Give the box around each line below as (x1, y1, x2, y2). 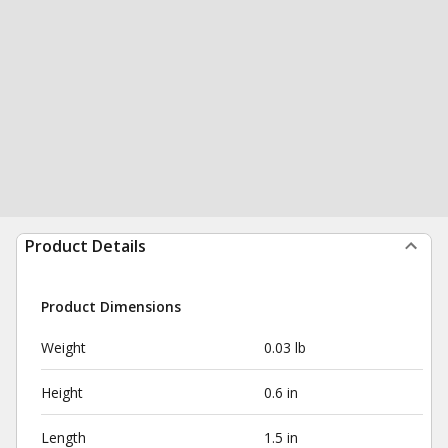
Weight (41, 338, 86, 357)
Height (41, 383, 83, 402)
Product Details (25, 235, 146, 257)
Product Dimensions (41, 297, 181, 316)
